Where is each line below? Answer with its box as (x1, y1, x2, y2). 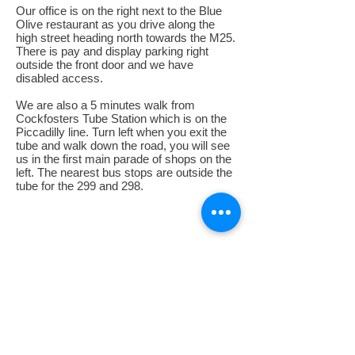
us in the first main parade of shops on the (16, 152, 231, 166)
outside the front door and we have (16, 58, 193, 72)
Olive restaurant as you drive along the (16, 17, 215, 32)
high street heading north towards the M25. (16, 31, 235, 45)
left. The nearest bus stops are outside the (16, 166, 232, 180)
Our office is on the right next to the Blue (16, 4, 222, 18)
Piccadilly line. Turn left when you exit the (16, 125, 227, 139)
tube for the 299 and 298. (16, 179, 143, 193)
